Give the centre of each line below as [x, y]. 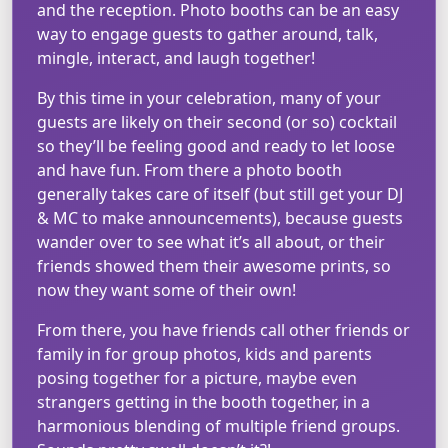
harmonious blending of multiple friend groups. [218, 425]
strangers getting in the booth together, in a [203, 401]
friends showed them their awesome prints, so [214, 265]
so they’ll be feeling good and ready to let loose [216, 145]
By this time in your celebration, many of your [209, 97]
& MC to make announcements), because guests [220, 217]
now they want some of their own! [168, 289]
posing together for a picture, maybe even [197, 377]
